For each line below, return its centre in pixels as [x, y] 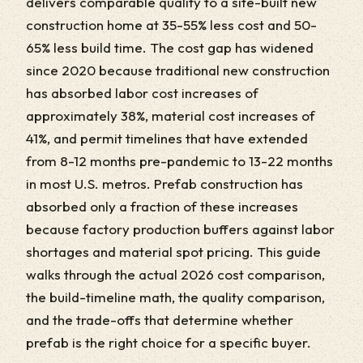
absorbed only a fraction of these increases [162, 206]
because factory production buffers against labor [180, 228]
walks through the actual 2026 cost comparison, [175, 274]
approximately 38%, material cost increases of [171, 115]
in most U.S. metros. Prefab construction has [164, 183]
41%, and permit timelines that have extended [167, 138]
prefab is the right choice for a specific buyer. [169, 342]
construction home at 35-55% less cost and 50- [171, 24]
